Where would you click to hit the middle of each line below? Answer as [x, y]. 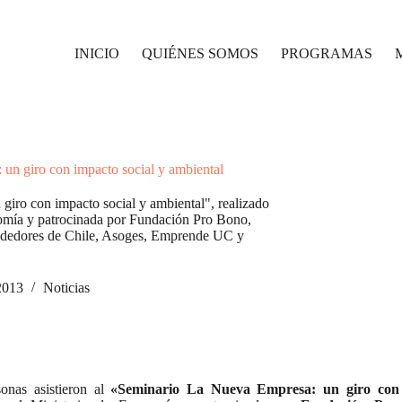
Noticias [66, 288]
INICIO [97, 53]
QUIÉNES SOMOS [201, 53]
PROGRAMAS [327, 53]
